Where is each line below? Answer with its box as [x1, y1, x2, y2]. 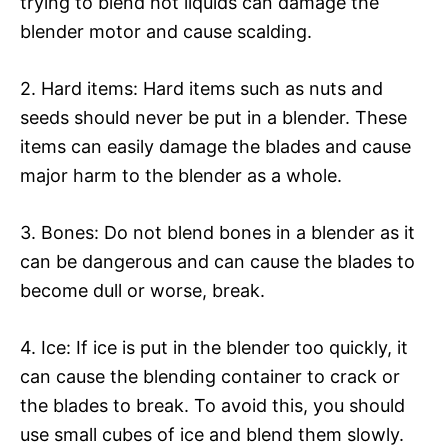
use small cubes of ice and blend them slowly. [20, 423, 404, 445]
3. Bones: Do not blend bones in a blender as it [20, 221, 415, 243]
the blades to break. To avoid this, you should [20, 394, 405, 416]
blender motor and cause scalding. [20, 20, 312, 42]
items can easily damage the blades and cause [20, 135, 411, 157]
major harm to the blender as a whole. [20, 164, 342, 186]
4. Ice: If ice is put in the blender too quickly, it [20, 336, 408, 358]
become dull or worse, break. [20, 279, 265, 301]
